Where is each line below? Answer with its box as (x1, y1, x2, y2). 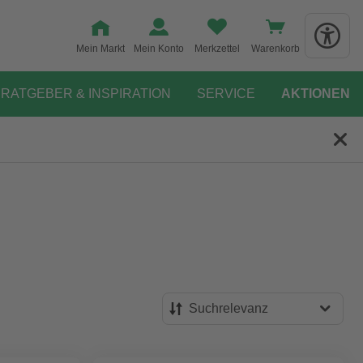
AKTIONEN (281, 87, 350, 100)
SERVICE (197, 87, 255, 100)
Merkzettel (194, 43, 240, 54)
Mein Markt (76, 43, 125, 54)
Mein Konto (134, 43, 184, 54)
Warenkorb (251, 43, 300, 54)
